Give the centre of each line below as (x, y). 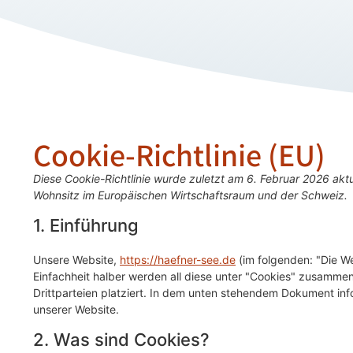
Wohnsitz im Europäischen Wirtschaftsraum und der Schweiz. (190, 195)
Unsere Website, (76, 260)
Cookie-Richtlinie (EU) (179, 155)
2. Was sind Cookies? (121, 340)
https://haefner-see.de (178, 260)
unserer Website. (76, 310)
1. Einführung (86, 226)
